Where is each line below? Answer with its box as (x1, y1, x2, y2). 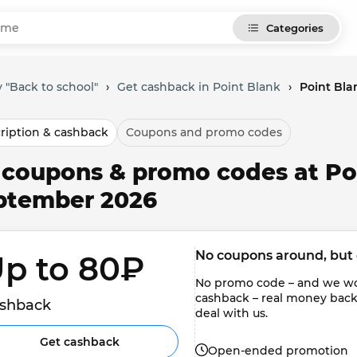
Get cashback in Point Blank (117, 80, 280, 94)
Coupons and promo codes (126, 125, 282, 139)
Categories (266, 22, 324, 34)
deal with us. (195, 306, 268, 320)
